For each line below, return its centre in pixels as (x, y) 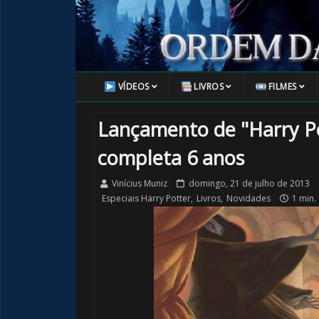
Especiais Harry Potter (146, 198)
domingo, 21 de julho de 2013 (249, 183)
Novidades (248, 198)
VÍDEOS (134, 87)
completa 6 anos (171, 158)
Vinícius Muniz (139, 183)
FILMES (282, 87)
